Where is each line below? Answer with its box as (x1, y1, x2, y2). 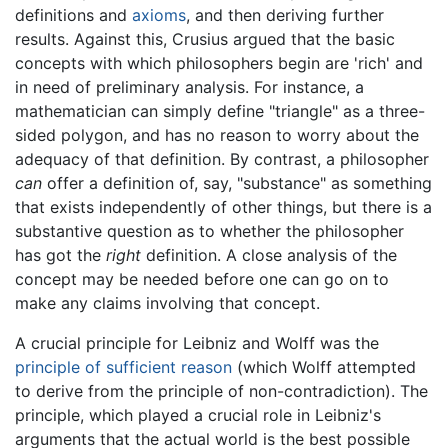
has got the (15, 244, 106, 265)
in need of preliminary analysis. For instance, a (15, 76, 364, 97)
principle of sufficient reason (15, 356, 232, 377)
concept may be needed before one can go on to (15, 268, 389, 289)
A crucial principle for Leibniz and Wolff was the (15, 332, 379, 353)
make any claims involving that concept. (15, 292, 320, 313)
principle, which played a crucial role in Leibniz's (15, 404, 381, 425)
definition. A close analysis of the (141, 244, 397, 265)
